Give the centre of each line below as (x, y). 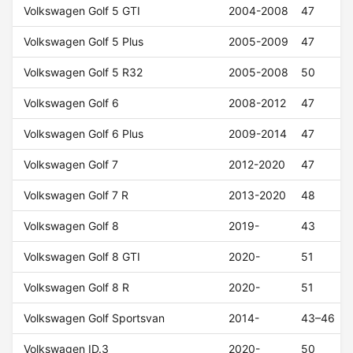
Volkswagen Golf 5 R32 (84, 72)
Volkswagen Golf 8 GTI (82, 257)
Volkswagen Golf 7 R (76, 195)
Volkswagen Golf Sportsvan (95, 318)
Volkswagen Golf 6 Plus (84, 134)
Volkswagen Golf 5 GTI (82, 11)
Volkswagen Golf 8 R (77, 288)
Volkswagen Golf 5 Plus (84, 42)
